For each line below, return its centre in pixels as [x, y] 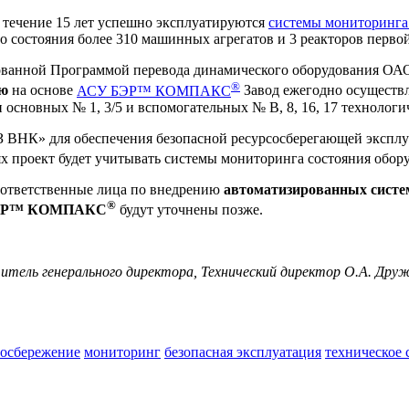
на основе [42, 90]
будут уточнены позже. [189, 210]
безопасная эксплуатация [243, 352]
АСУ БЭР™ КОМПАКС [154, 90]
